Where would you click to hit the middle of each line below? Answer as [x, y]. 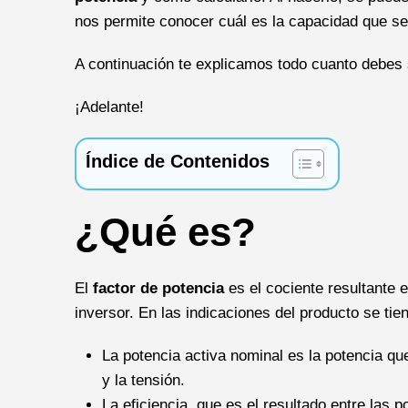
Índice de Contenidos [178, 161]
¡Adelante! [109, 107]
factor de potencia [158, 288]
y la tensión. [143, 380]
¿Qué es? [165, 231]
